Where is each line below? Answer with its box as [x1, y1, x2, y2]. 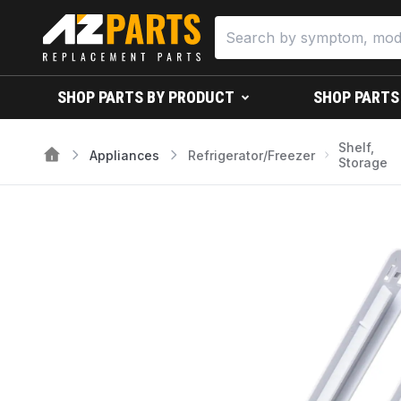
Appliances [90, 147, 159, 163]
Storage [337, 155, 388, 170]
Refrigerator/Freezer [188, 147, 315, 163]
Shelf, [337, 140, 374, 155]
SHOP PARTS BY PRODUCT [57, 88, 235, 107]
